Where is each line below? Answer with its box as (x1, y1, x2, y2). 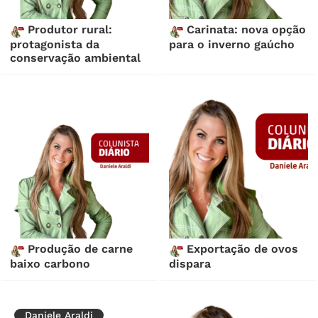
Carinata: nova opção (183, 23, 307, 37)
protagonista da (10, 38, 100, 52)
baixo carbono (10, 257, 91, 271)
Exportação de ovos (183, 242, 299, 256)
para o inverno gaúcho (169, 38, 295, 52)
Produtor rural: (24, 23, 113, 37)
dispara (169, 257, 212, 271)
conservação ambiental (10, 51, 141, 65)
